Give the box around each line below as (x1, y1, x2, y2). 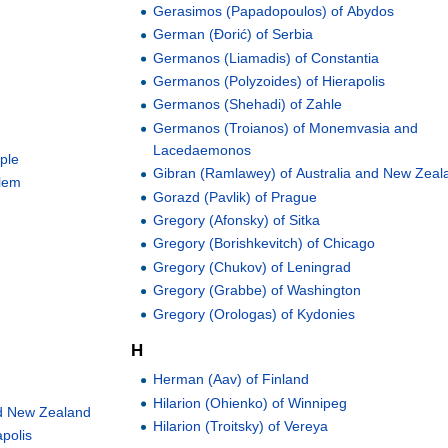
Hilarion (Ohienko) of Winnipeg (153, 394, 348, 411)
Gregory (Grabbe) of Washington (153, 282, 362, 299)
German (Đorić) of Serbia (153, 26, 314, 43)
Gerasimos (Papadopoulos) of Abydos (153, 2, 395, 19)
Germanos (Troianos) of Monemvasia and (153, 119, 419, 136)
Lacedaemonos (153, 141, 252, 158)
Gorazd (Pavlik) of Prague (153, 188, 318, 205)
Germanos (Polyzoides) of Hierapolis (153, 73, 386, 89)
